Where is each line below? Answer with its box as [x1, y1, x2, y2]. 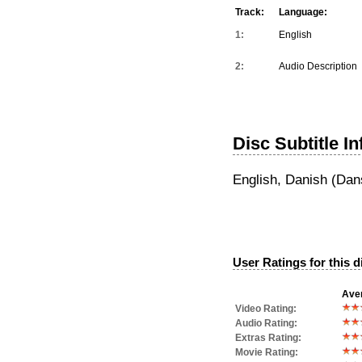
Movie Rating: [235, 346, 298, 358]
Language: [279, 6, 327, 18]
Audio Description [279, 60, 357, 72]
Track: [235, 6, 264, 18]
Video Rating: [235, 302, 297, 314]
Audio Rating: [235, 317, 297, 329]
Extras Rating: [235, 331, 301, 343]
